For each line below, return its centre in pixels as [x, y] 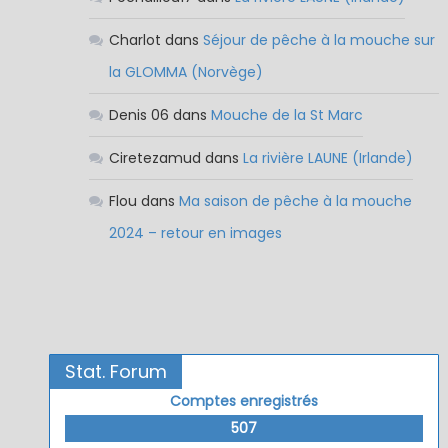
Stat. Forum [115, 372]
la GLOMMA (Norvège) [185, 72]
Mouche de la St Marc [286, 115]
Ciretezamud [154, 158]
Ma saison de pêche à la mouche [295, 201]
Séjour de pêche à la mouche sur [318, 40]
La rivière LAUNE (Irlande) [327, 158]
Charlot [134, 40]
